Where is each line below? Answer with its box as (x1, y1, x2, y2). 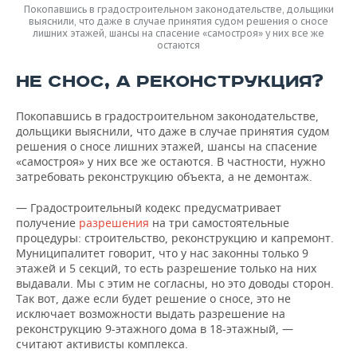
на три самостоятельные (149, 215, 289, 230)
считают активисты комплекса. (16, 336, 188, 351)
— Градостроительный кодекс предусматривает (16, 200, 281, 215)
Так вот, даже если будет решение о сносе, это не (16, 291, 291, 306)
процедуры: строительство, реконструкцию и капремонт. (16, 230, 334, 245)
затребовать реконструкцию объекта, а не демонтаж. (16, 169, 312, 184)
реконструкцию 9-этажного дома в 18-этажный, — (16, 321, 293, 336)
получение (16, 215, 79, 230)
